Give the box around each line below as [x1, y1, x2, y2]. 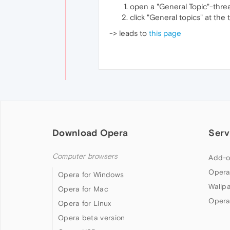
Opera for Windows [58, 170, 124, 179]
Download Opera [52, 127, 128, 138]
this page [149, 29, 181, 37]
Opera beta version [58, 214, 125, 222]
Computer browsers [52, 152, 118, 161]
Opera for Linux [58, 199, 111, 207]
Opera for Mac [58, 185, 108, 193]
